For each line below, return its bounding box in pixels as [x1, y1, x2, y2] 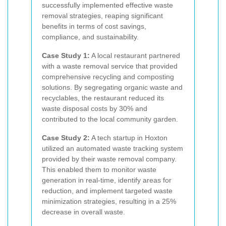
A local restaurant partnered [90, 51, 180, 60]
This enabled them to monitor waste [42, 165, 156, 174]
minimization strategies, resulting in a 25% [42, 197, 176, 205]
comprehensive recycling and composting [42, 72, 174, 81]
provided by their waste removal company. [42, 154, 177, 163]
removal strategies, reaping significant [42, 11, 163, 20]
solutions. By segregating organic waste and [42, 83, 183, 91]
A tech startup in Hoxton [90, 133, 167, 142]
